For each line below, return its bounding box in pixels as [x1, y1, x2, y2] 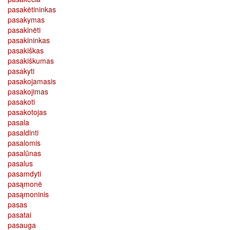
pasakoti [8, 96, 35, 107]
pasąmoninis [8, 188, 49, 199]
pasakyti [8, 65, 34, 76]
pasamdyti [8, 168, 41, 179]
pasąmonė [8, 178, 42, 189]
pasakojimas [8, 86, 48, 97]
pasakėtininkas [8, 4, 56, 14]
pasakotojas [8, 106, 47, 117]
